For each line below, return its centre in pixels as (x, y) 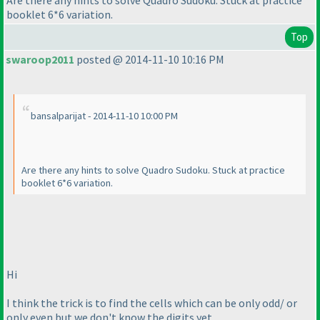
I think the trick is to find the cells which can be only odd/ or (152, 302)
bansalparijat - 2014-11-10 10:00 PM (104, 116)
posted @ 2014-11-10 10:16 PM (149, 60)
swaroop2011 (40, 60)
